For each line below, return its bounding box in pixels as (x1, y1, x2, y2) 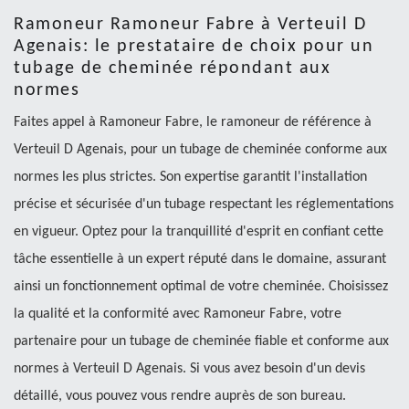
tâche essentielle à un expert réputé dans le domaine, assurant (14, 252, 386, 267)
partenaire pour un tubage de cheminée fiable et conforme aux (14, 334, 389, 349)
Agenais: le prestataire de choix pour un (14, 37, 373, 56)
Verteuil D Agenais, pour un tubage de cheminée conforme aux (14, 142, 387, 157)
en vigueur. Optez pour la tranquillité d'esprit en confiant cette (14, 225, 383, 239)
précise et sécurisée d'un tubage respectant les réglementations (14, 197, 393, 212)
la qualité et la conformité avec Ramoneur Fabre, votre (14, 307, 341, 321)
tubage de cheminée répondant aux (14, 59, 330, 78)
